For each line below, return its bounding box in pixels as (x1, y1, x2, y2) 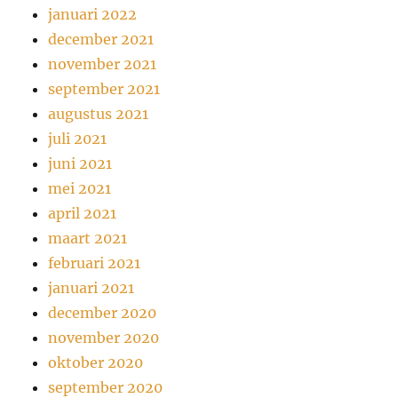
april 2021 (48, 203, 117, 222)
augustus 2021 (48, 104, 149, 123)
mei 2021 (48, 179, 112, 197)
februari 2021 (48, 253, 141, 272)
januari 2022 (48, 4, 138, 23)
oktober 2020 (48, 353, 144, 371)
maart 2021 (48, 228, 128, 247)
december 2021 (48, 29, 155, 48)
